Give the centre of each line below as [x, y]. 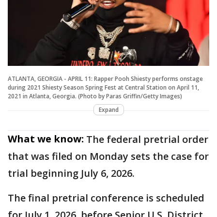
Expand [108, 110]
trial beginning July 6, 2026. [71, 173]
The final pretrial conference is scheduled [106, 198]
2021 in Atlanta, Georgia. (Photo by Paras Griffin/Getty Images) [95, 96]
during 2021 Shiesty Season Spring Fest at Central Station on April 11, [103, 88]
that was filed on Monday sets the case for [108, 156]
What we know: [46, 139]
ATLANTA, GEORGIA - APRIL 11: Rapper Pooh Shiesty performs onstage [105, 79]
